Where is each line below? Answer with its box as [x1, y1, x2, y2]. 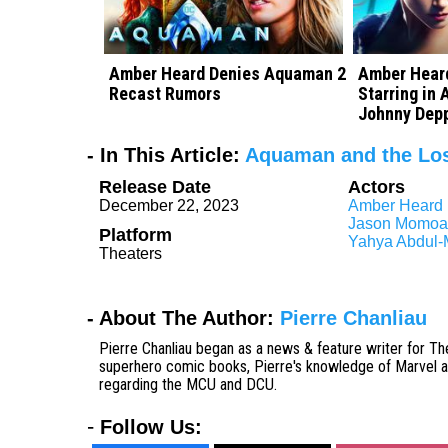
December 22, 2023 [99, 197, 239, 215]
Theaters [99, 245, 162, 263]
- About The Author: [87, 307, 280, 330]
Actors [347, 177, 405, 198]
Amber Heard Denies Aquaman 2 [109, 63, 346, 85]
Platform [99, 225, 172, 246]
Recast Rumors [109, 83, 221, 105]
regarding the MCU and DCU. [99, 375, 277, 395]
